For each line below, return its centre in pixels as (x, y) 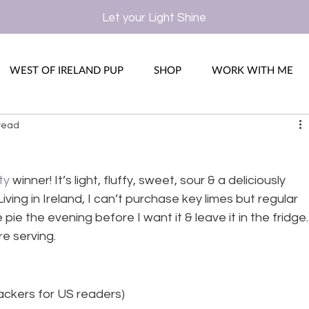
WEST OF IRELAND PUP (67, 70)
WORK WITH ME (252, 70)
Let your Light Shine (154, 18)
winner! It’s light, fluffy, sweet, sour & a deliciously (149, 180)
